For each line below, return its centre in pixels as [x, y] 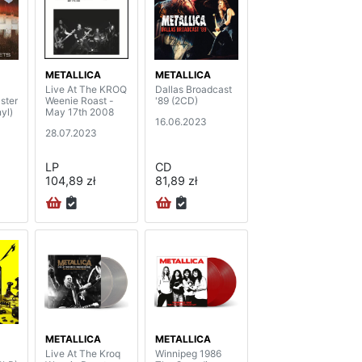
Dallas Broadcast [194, 89]
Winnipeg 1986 [188, 354]
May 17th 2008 [80, 112]
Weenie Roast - [80, 100]
